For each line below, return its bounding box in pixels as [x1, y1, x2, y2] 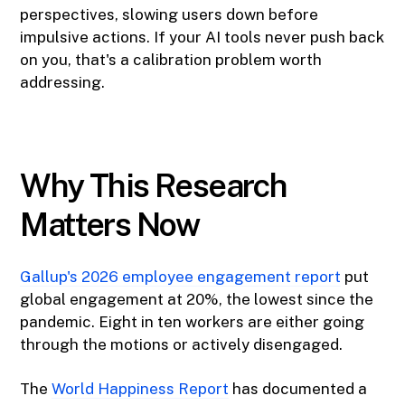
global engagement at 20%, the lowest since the [20, 290, 374, 309]
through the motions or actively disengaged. [20, 335, 344, 354]
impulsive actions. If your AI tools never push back [20, 28, 385, 47]
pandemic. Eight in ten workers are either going [20, 313, 365, 332]
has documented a [229, 380, 368, 399]
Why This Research [20, 166, 287, 205]
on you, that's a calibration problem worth [20, 51, 323, 70]
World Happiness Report [52, 380, 230, 399]
